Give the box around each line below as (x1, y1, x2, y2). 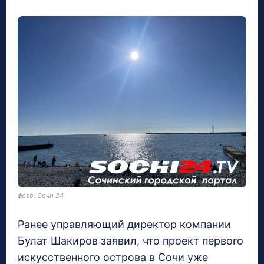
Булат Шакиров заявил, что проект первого (18, 235, 243, 247)
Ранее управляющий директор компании (18, 218, 231, 231)
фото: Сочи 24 (18, 192, 64, 200)
